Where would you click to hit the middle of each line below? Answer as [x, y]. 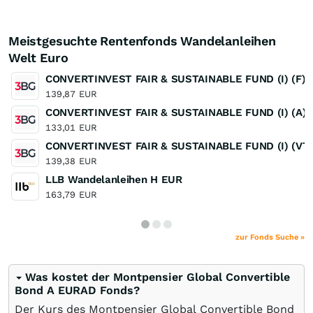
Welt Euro [38, 58]
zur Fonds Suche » [270, 237]
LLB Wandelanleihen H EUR [114, 180]
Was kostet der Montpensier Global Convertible [158, 277]
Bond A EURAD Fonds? [77, 290]
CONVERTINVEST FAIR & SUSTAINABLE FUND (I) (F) [176, 79]
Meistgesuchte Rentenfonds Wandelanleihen [142, 41]
